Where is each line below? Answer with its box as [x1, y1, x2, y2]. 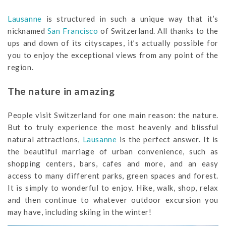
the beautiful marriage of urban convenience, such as [8, 146, 218, 156]
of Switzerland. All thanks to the [98, 26, 219, 35]
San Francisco [47, 26, 98, 35]
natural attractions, [8, 134, 83, 144]
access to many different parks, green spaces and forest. [8, 171, 218, 180]
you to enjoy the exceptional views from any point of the [8, 50, 218, 60]
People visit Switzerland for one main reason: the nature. [8, 110, 218, 120]
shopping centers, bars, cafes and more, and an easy [8, 158, 218, 168]
